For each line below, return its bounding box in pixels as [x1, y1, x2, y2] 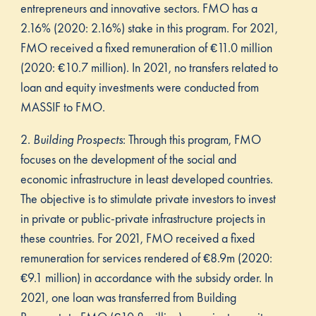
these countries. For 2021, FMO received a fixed [20, 230, 255, 247]
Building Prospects [30, 131, 123, 148]
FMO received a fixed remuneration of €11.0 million [20, 39, 272, 56]
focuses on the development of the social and [20, 151, 236, 168]
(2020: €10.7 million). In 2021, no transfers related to [20, 59, 278, 76]
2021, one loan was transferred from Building [20, 289, 236, 306]
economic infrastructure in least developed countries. [20, 171, 273, 188]
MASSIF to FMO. [20, 99, 105, 116]
